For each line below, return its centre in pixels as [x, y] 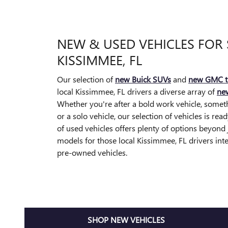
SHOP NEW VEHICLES [126, 220]
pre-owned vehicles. [92, 152]
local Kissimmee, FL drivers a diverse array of [137, 91]
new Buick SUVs [143, 79]
